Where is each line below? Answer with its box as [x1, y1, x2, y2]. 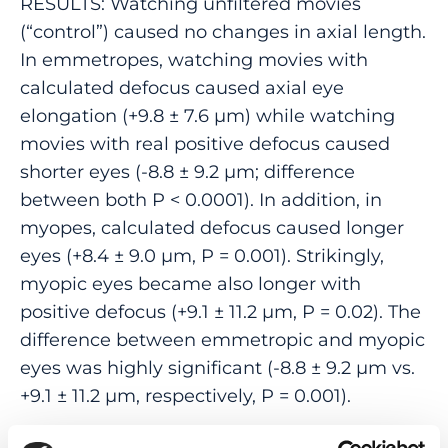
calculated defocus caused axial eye [20, 75, 344, 99]
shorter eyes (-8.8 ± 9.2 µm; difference [20, 159, 355, 183]
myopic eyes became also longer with [20, 271, 361, 295]
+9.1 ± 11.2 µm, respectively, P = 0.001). [20, 383, 351, 407]
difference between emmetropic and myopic [20, 327, 425, 351]
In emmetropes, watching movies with [20, 47, 368, 71]
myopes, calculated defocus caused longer [20, 215, 404, 239]
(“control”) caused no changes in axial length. [20, 19, 426, 43]
